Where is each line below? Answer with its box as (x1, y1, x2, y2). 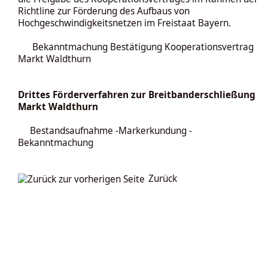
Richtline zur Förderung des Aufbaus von (18, 5, 190, 17)
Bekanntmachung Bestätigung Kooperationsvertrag (32, 41, 254, 53)
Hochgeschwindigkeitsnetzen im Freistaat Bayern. (18, 17, 231, 29)
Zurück (148, 172, 177, 185)
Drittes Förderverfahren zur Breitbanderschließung (18, 89, 255, 101)
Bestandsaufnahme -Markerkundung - (28, 124, 192, 137)
